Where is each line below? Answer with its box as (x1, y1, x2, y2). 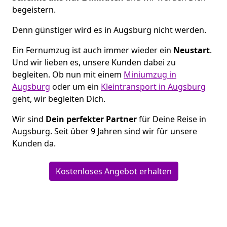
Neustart (173, 45, 210, 56)
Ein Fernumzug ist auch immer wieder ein (12, 45, 173, 56)
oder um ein (50, 81, 101, 93)
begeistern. (12, 4, 56, 16)
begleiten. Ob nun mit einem (12, 69, 124, 81)
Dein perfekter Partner (46, 113, 137, 125)
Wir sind (12, 113, 46, 125)
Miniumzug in (124, 69, 176, 81)
